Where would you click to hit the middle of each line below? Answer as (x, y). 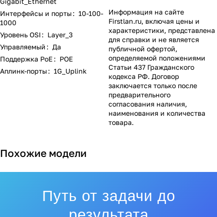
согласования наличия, (148, 104)
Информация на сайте (146, 12)
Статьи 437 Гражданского (151, 67)
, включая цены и (170, 21)
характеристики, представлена (162, 30)
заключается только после (153, 85)
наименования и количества (157, 113)
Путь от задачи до (108, 196)
